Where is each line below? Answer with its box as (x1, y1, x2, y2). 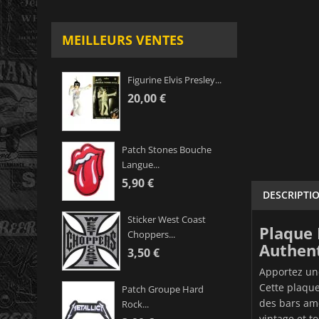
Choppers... (127, 228, 175, 241)
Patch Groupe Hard (122, 283, 204, 296)
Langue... (122, 158, 159, 172)
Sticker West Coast (127, 213, 206, 226)
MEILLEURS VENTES (62, 31, 184, 49)
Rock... (122, 298, 149, 311)
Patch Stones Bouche (122, 143, 211, 157)
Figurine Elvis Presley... (127, 73, 221, 87)
